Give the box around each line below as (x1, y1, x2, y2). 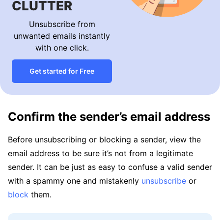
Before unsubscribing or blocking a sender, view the (8, 135, 201, 144)
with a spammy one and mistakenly (8, 176, 141, 186)
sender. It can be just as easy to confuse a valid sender (8, 162, 212, 172)
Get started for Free (29, 67, 94, 75)
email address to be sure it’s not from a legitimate (8, 148, 193, 158)
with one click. (35, 43, 89, 53)
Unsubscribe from (28, 19, 95, 29)
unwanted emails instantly (14, 31, 110, 41)
